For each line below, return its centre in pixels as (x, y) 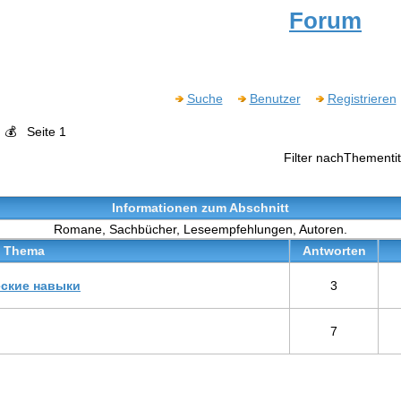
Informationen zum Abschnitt (200, 208)
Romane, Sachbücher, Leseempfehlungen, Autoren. (200, 229)
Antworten (334, 251)
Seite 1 (47, 132)
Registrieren (362, 98)
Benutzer (275, 98)
